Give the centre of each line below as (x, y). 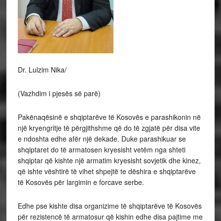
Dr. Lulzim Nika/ (42, 70)
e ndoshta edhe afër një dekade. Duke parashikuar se (102, 139)
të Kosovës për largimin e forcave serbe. (81, 182)
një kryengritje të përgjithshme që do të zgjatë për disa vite (109, 128)
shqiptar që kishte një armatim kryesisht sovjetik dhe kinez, (109, 161)
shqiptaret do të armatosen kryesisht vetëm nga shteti (101, 150)
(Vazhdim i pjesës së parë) (59, 93)
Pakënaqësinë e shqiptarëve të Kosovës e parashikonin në (109, 117)
